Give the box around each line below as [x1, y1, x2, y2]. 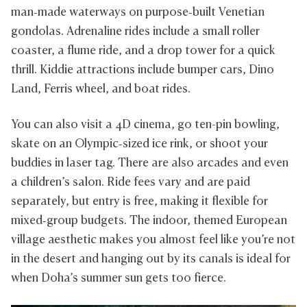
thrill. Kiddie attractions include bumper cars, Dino [11, 64, 274, 77]
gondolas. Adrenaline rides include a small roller [11, 26, 260, 38]
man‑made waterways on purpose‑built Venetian [11, 7, 265, 19]
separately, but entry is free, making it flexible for [11, 196, 268, 208]
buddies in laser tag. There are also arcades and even [11, 158, 288, 170]
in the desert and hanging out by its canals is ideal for [11, 254, 291, 266]
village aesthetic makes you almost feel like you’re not [11, 234, 295, 247]
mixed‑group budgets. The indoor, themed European [11, 215, 287, 228]
